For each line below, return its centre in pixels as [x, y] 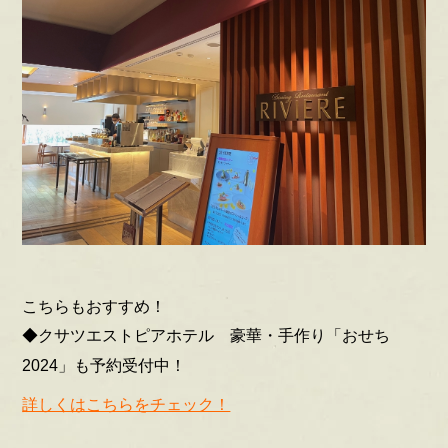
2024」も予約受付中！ [104, 366]
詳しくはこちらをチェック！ [126, 405]
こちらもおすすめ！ [94, 307]
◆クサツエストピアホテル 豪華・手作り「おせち [206, 336]
